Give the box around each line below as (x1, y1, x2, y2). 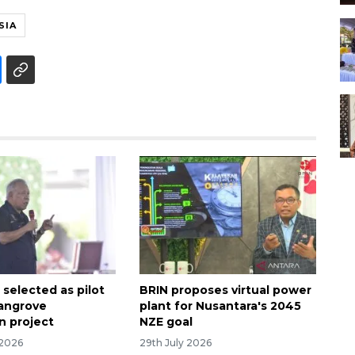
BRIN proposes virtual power (139, 282, 311, 297)
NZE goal (139, 314, 193, 329)
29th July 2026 (139, 336, 212, 349)
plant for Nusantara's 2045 (139, 298, 301, 313)
